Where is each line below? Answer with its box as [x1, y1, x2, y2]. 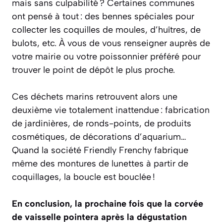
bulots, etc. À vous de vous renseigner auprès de [12, 38, 210, 49]
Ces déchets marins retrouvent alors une [12, 91, 177, 102]
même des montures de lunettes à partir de [12, 158, 188, 169]
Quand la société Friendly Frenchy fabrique [12, 145, 188, 156]
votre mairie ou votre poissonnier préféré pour [12, 51, 201, 62]
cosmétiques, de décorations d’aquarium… [12, 131, 186, 142]
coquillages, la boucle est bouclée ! [12, 171, 155, 182]
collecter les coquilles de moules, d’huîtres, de [12, 24, 201, 35]
